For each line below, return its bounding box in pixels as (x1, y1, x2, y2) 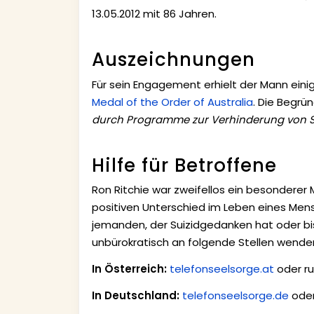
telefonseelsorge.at (169, 261, 274, 277)
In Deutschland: (91, 288, 179, 303)
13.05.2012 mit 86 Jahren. (91, 6, 217, 22)
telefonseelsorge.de (182, 288, 289, 303)
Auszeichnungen (91, 47, 255, 73)
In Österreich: (91, 261, 167, 277)
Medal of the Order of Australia (91, 94, 253, 109)
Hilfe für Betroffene (91, 152, 277, 178)
